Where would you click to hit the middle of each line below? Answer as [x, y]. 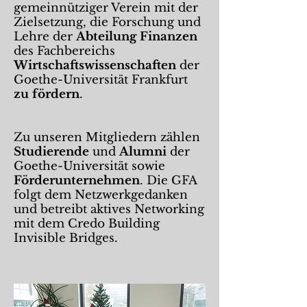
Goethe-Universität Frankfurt [101, 80]
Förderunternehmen [77, 181]
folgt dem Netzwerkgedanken [101, 195]
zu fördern [47, 94]
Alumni [143, 152]
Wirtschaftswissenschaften [95, 65]
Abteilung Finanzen [137, 37]
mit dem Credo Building [87, 224]
